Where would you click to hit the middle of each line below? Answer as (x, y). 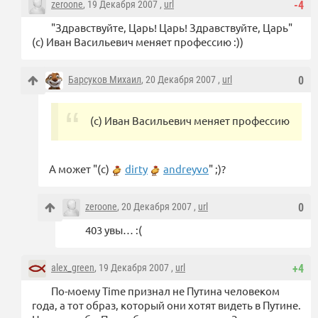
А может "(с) (80, 168)
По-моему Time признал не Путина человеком (165, 290)
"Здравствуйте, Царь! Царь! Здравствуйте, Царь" (172, 27)
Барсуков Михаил (105, 79)
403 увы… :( (114, 229)
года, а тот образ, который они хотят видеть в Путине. (166, 305)
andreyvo (186, 168)
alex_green (73, 267)
